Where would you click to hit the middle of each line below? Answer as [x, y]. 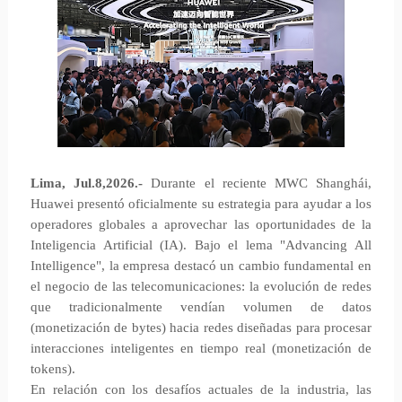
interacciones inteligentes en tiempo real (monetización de [201, 348]
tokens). [52, 369]
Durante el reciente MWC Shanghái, [258, 183]
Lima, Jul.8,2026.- [87, 183]
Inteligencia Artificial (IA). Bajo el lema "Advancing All [201, 245]
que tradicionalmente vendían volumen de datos [201, 307]
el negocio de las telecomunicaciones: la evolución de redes [201, 286]
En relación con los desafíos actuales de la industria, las [201, 389]
